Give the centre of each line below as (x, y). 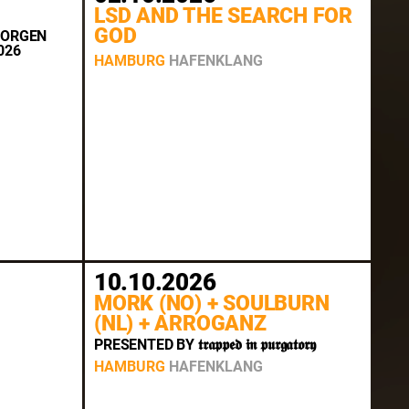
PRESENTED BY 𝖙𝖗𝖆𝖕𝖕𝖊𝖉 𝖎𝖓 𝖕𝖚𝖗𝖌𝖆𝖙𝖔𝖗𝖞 (205, 344)
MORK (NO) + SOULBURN (212, 304)
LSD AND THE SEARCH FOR (224, 16)
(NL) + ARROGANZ (180, 324)
